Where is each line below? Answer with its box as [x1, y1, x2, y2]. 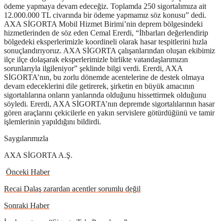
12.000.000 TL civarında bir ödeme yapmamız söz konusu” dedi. [4, 10, 206, 19]
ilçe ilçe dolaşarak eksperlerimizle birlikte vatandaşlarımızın [4, 55, 188, 64]
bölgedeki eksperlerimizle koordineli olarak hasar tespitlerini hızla [4, 37, 207, 46]
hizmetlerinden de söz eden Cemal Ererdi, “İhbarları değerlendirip [4, 28, 208, 37]
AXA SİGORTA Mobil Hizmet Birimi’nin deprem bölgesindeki [4, 19, 203, 28]
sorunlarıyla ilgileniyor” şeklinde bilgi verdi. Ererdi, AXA [4, 64, 183, 73]
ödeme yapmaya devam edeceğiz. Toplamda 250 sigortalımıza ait [4, 1, 206, 10]
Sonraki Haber [4, 201, 49, 210]
